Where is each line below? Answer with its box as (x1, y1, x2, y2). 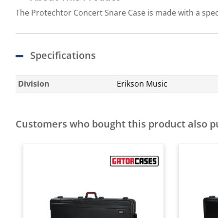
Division (18, 78, 50, 89)
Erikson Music (117, 78, 167, 89)
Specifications (30, 49, 96, 62)
